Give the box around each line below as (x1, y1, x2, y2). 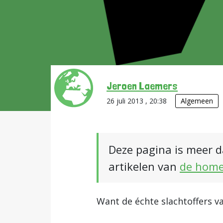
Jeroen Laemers (107, 79, 178, 92)
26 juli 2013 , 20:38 (107, 96, 169, 106)
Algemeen (181, 96, 213, 106)
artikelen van (109, 159, 180, 174)
